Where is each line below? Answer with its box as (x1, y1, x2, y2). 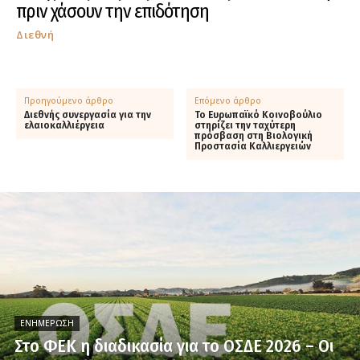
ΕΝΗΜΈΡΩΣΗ (20, 317, 74, 329)
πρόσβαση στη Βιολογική (194, 129, 313, 141)
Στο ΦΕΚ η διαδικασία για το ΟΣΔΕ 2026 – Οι (14, 334, 333, 357)
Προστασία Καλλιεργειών (194, 140, 312, 152)
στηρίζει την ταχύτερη (194, 119, 297, 131)
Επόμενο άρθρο (194, 94, 262, 106)
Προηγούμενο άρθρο (24, 94, 113, 106)
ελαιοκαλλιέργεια (24, 119, 104, 131)
